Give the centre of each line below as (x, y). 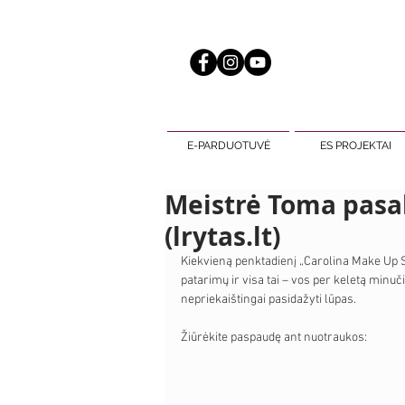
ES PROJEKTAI (356, 146)
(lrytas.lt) (222, 236)
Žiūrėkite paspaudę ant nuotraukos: (274, 338)
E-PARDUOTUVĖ (228, 146)
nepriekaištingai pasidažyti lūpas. (268, 300)
